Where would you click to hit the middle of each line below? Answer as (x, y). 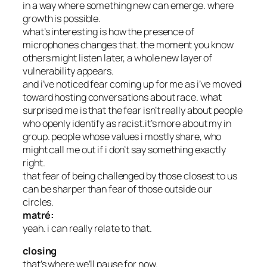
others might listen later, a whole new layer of (118, 58)
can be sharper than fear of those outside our (117, 189)
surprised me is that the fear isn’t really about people (133, 110)
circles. (38, 202)
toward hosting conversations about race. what (122, 97)
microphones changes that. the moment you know (128, 44)
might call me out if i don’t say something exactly (124, 149)
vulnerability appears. (68, 71)
